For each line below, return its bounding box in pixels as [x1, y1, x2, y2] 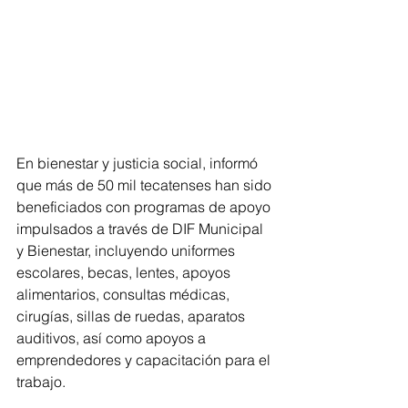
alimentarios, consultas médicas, [16, 284, 233, 303]
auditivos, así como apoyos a [16, 328, 209, 347]
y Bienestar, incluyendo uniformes [16, 240, 239, 260]
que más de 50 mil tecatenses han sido [16, 175, 275, 194]
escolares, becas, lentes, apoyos [16, 262, 234, 281]
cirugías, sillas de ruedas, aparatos [16, 306, 249, 325]
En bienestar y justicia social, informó [16, 153, 261, 172]
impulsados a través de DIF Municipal [16, 219, 267, 238]
